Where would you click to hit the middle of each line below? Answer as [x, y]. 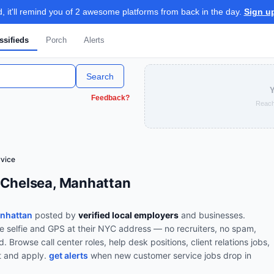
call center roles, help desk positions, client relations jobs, [155, 242]
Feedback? [110, 98]
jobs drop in [227, 255]
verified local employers [128, 215]
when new [111, 255]
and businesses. [212, 215]
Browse [25, 242]
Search [100, 76]
